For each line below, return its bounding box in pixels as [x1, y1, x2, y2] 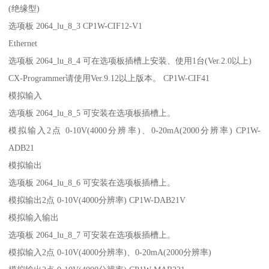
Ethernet [8, 38, 40, 48]
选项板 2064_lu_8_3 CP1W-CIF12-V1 [8, 20, 143, 31]
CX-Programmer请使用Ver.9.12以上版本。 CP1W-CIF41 [8, 73, 210, 83]
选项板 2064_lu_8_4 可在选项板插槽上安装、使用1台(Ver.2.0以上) [8, 55, 255, 65]
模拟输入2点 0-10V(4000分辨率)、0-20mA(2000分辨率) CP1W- [8, 125, 261, 135]
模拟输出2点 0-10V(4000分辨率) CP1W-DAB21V [8, 195, 186, 205]
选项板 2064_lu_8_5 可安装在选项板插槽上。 [8, 107, 178, 118]
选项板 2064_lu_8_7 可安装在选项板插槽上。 [8, 229, 178, 240]
